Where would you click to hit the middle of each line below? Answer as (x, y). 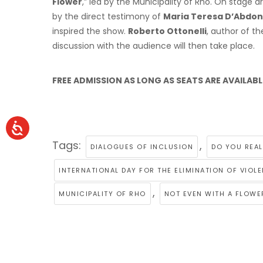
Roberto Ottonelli (167, 31)
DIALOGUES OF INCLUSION (142, 147)
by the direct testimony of (108, 17)
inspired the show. (90, 31)
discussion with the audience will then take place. (154, 46)
